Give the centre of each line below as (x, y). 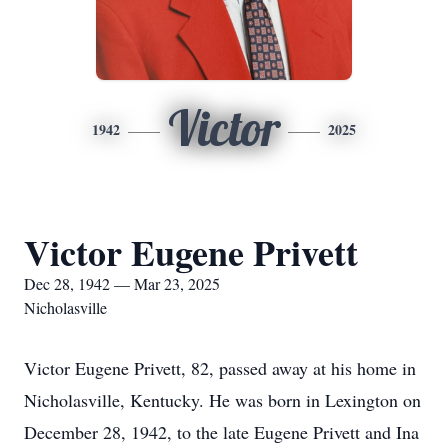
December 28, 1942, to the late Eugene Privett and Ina (221, 432)
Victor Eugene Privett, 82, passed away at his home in (220, 368)
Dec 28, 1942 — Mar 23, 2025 (122, 283)
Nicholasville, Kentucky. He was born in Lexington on (222, 400)
